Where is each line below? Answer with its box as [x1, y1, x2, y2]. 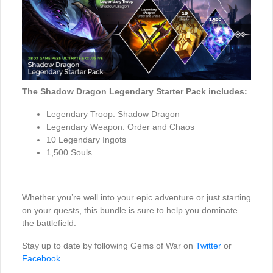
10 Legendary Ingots [46, 134, 126, 144]
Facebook [22, 253, 60, 263]
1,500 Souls [46, 147, 92, 157]
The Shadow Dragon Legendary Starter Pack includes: [22, 86, 247, 96]
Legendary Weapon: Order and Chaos [46, 121, 194, 132]
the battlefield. [22, 218, 76, 228]
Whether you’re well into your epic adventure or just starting [22, 192, 251, 202]
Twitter [196, 240, 221, 250]
